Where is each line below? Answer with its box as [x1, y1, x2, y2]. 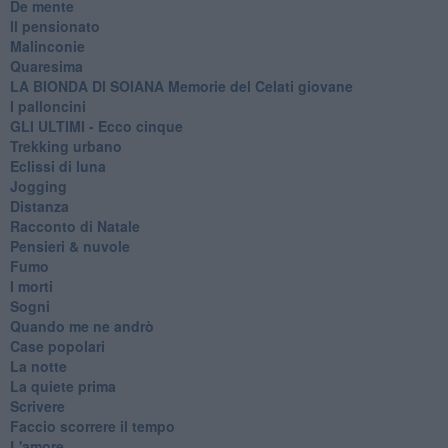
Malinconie [9, 35, 85, 56]
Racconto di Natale [9, 215, 140, 236]
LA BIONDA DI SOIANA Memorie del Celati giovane [9, 75, 353, 96]
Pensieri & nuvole [9, 235, 130, 256]
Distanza [9, 195, 69, 216]
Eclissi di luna [9, 155, 106, 176]
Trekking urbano [9, 135, 122, 156]
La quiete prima [9, 375, 116, 396]
